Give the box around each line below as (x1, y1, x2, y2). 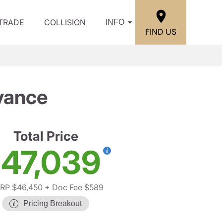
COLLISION (44, 17, 86, 27)
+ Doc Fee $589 (42, 182, 104, 192)
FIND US (145, 26, 176, 37)
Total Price (13, 128, 78, 144)
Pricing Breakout (23, 199, 82, 208)
